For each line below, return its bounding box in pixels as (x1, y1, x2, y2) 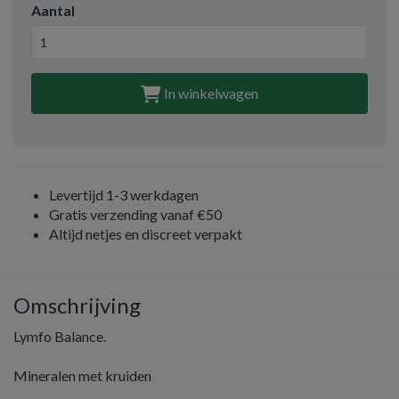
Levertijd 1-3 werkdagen (49, 186, 199, 203)
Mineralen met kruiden (13, 367, 151, 384)
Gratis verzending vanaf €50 (49, 206, 222, 223)
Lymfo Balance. (13, 328, 106, 345)
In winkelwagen (161, 85, 258, 102)
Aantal (31, 2, 75, 19)
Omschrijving (13, 292, 141, 318)
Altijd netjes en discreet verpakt (49, 225, 242, 242)
